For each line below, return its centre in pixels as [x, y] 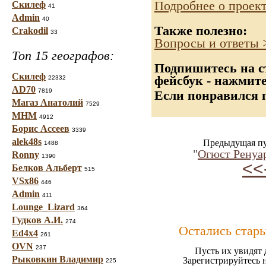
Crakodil [30, 31]
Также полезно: [201, 31]
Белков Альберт [47, 168]
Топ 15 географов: [63, 56]
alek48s [27, 142]
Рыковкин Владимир [58, 259]
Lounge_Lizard [43, 207]
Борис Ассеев [41, 129]
